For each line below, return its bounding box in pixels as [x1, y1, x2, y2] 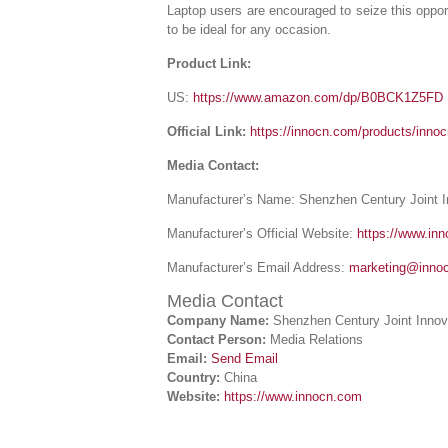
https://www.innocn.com [224, 389, 362, 404]
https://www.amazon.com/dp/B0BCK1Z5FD [193, 90, 443, 105]
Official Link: [167, 124, 246, 139]
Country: [167, 370, 220, 385]
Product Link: [167, 56, 251, 71]
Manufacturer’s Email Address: [167, 260, 349, 275]
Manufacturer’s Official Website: [167, 226, 357, 241]
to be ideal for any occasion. [167, 22, 331, 37]
